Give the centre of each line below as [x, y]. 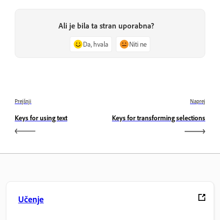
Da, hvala [96, 44]
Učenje [31, 199]
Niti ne [138, 44]
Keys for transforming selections [159, 118]
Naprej [198, 101]
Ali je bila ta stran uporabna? [106, 26]
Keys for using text [41, 118]
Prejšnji [23, 101]
